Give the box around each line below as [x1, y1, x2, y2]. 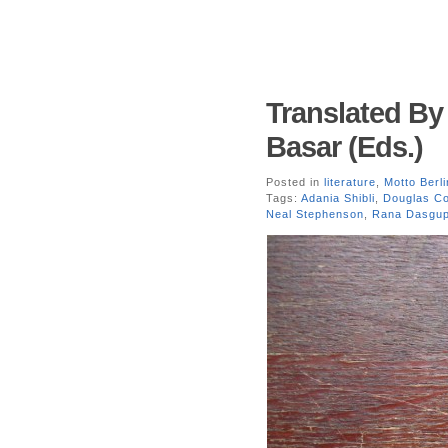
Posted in [266, 176, 324, 188]
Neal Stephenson [266, 208, 364, 220]
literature [324, 176, 376, 188]
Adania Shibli [301, 192, 375, 204]
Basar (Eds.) [266, 131, 423, 163]
